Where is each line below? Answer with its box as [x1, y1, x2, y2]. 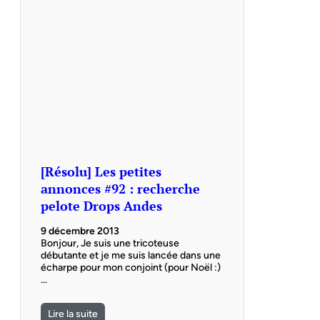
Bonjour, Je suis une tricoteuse [41, 236, 179, 249]
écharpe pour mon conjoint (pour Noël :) [41, 261, 221, 274]
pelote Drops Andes [41, 196, 162, 214]
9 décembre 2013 [41, 224, 119, 237]
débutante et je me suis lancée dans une [41, 249, 221, 261]
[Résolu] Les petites [41, 162, 161, 180]
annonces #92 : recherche [41, 179, 200, 197]
